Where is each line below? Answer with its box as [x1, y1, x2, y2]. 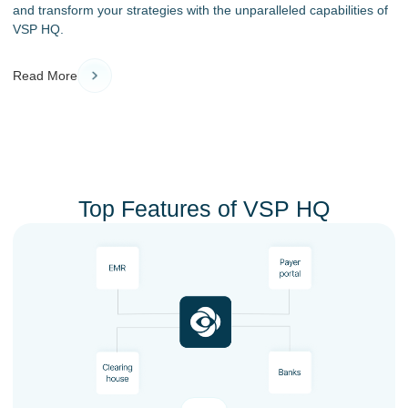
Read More [13, 68, 77, 84]
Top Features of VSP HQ [78, 195, 330, 221]
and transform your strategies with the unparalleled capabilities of [13, 3, 388, 18]
